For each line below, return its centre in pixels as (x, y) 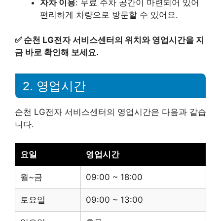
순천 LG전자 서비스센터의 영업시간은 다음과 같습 (110, 112)
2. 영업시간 (54, 86)
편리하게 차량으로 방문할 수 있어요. (109, 15)
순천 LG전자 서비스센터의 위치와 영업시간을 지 (114, 40)
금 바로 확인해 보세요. (57, 52)
